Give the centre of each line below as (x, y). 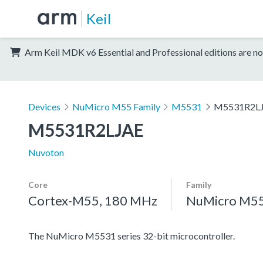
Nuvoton (46, 152)
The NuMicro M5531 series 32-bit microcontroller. (131, 235)
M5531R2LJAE (86, 129)
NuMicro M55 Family (116, 106)
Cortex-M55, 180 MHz (93, 200)
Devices (44, 106)
